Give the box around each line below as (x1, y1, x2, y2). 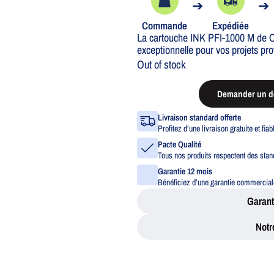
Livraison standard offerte (158, 111, 241, 123)
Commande (142, 18, 187, 32)
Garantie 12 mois (158, 165, 212, 177)
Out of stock (137, 57, 186, 73)
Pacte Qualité (158, 138, 201, 150)
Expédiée (212, 18, 249, 32)
